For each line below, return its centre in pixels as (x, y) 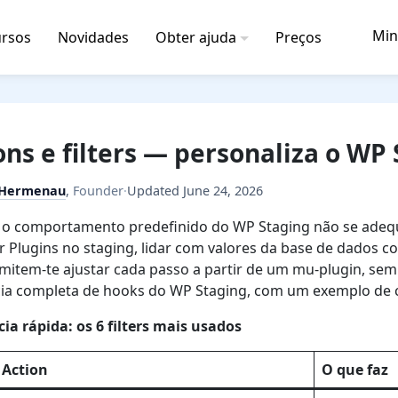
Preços (298, 37)
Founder (98, 191)
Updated (155, 191)
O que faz (355, 370)
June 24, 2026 (223, 191)
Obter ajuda (196, 37)
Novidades (93, 37)
